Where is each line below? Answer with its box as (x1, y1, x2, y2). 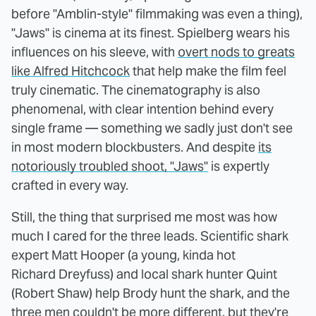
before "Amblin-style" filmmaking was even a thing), (11, 5, 303, 22)
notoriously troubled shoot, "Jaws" (11, 157, 208, 174)
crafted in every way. (11, 176, 128, 193)
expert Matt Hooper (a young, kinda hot (11, 246, 236, 263)
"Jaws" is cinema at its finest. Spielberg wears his (11, 24, 290, 41)
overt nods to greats (178, 43, 295, 60)
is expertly (208, 157, 269, 174)
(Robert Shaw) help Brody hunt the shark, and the (11, 284, 290, 301)
